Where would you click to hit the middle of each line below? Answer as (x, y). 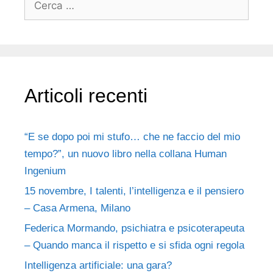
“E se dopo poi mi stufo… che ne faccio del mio (132, 136)
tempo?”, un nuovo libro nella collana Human (126, 154)
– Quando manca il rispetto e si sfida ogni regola (134, 245)
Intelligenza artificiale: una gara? (98, 265)
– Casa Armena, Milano (77, 208)
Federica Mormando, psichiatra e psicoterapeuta (134, 228)
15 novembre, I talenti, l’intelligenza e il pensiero (134, 191)
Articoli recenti (86, 95)
